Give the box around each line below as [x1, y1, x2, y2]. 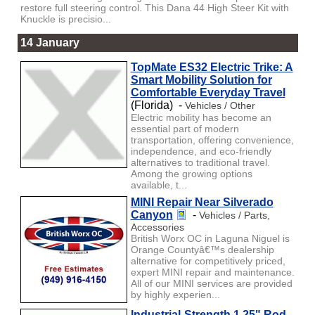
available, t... [130, 179, 187, 191]
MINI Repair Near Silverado [130, 195, 274, 208]
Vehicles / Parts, [198, 209, 270, 221]
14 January [20, 36, 79, 49]
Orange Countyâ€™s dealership [130, 243, 274, 255]
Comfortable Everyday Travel [130, 86, 285, 98]
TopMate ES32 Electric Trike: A [130, 60, 293, 73]
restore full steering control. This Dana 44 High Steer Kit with [20, 1, 289, 13]
